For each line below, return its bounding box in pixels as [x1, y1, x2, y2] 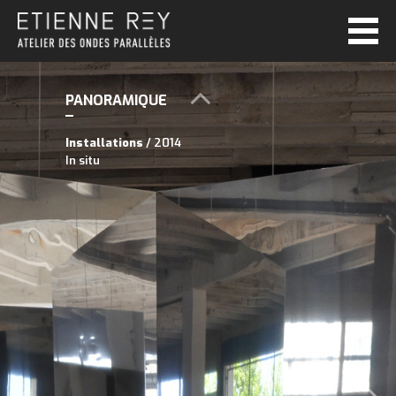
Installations [65, 135, 143, 150]
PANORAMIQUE [65, 91, 167, 110]
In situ [65, 153, 100, 168]
